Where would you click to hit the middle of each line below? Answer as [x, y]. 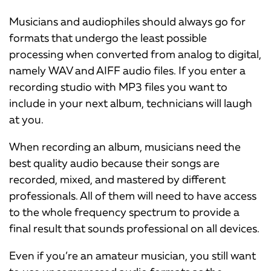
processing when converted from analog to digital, [135, 54]
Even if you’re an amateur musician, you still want [132, 256]
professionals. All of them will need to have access [133, 196]
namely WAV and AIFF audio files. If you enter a [127, 70]
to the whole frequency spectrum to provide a [124, 212]
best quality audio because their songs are [114, 163]
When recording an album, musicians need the [125, 147]
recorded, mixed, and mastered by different [117, 179]
